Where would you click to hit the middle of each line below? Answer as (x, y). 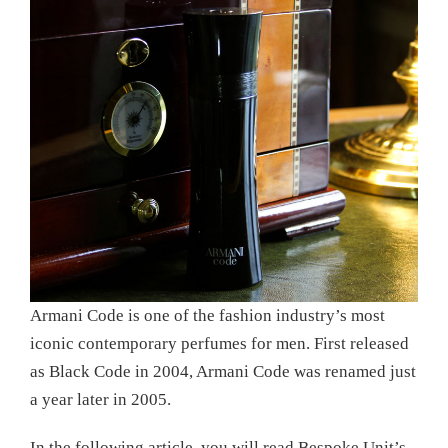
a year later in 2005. (100, 400)
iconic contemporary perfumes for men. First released (219, 344)
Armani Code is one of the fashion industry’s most (207, 316)
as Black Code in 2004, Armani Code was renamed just (223, 372)
